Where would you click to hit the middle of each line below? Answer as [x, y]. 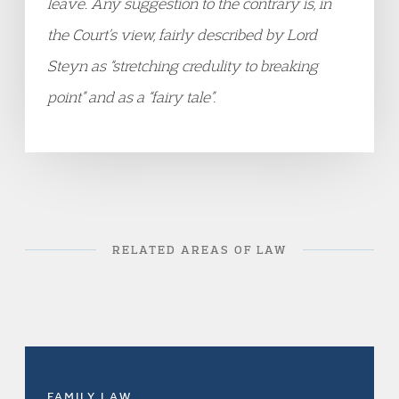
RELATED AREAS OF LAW [199, 249]
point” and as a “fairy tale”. [131, 97]
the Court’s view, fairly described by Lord [182, 34]
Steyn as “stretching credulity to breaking [183, 65]
